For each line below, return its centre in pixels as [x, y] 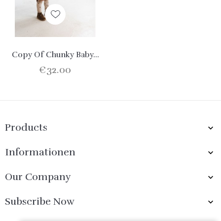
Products [26, 128]
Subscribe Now [40, 202]
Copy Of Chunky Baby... [55, 55]
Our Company [38, 177]
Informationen [40, 152]
